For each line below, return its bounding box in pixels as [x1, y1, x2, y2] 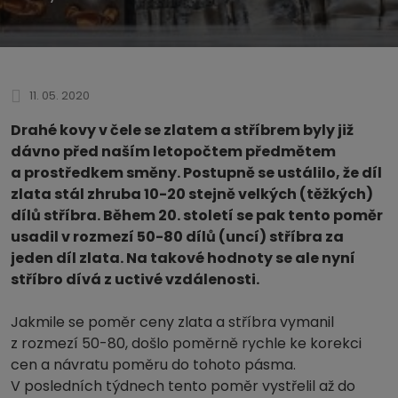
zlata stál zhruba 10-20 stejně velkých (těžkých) [11, 183, 373, 204]
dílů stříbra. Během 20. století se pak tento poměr [11, 204, 383, 226]
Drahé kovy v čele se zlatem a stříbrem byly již [11, 119, 354, 140]
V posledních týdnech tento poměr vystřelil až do [11, 375, 355, 396]
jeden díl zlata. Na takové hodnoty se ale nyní [11, 247, 355, 268]
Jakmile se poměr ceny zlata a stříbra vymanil [11, 311, 334, 332]
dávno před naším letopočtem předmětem [11, 140, 336, 162]
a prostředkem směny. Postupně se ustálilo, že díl [11, 162, 382, 183]
